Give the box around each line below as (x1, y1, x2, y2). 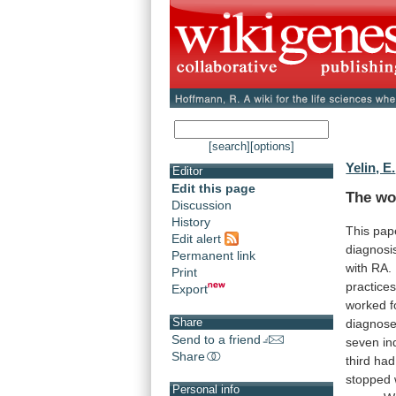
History (171, 215, 210, 230)
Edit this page (171, 181, 255, 196)
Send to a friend (171, 331, 261, 346)
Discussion (171, 198, 232, 213)
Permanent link (171, 247, 255, 263)
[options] (250, 140, 294, 154)
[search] (209, 140, 250, 154)
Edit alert (171, 231, 225, 246)
